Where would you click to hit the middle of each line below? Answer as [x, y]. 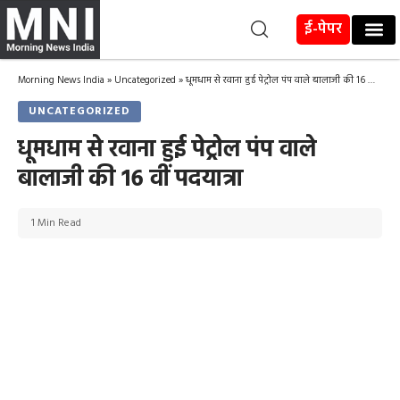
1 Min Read [56, 224]
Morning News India [61, 81]
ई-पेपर [324, 29]
